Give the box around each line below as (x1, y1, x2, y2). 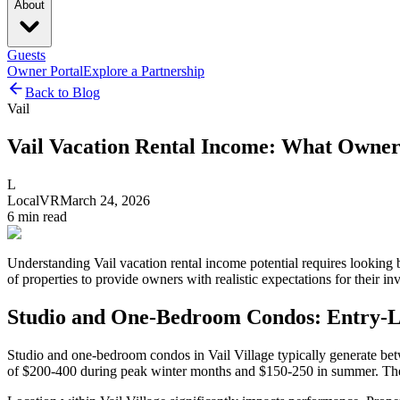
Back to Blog (25, 85, 100, 100)
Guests (7, 47, 46, 62)
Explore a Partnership (83, 63, 204, 79)
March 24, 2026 (60, 192, 150, 208)
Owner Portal (7, 63, 83, 79)
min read (14, 208, 67, 224)
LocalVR (7, 192, 60, 208)
